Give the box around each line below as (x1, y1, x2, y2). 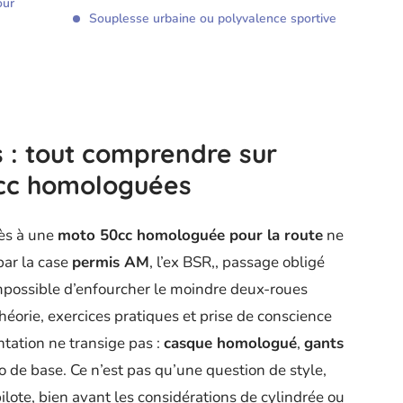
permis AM (72, 252, 149, 273)
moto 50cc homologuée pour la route (58, 225, 323, 246)
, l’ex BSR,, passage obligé (149, 252, 325, 273)
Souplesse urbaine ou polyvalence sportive (89, 10, 336, 28)
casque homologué (164, 333, 297, 354)
